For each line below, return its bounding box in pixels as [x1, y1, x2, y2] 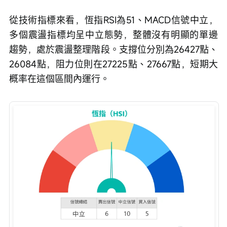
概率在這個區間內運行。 [9, 72, 109, 85]
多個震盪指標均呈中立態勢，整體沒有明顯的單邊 [9, 28, 218, 41]
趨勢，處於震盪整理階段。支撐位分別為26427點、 [9, 43, 218, 56]
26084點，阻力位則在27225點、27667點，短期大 [9, 58, 218, 70]
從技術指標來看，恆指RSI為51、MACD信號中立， [9, 14, 218, 26]
